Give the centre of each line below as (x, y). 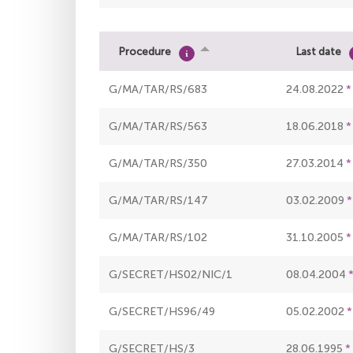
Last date (319, 51)
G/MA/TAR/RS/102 (158, 238)
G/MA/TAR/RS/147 (158, 201)
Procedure (145, 51)
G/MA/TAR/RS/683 (158, 90)
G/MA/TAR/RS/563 (158, 127)
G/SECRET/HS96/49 (162, 312)
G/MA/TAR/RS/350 (158, 164)
